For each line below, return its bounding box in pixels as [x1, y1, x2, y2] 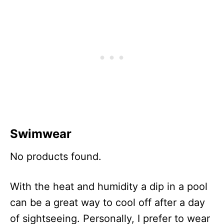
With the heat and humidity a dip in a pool [10, 180, 207, 192]
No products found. [10, 150, 101, 162]
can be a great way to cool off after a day [10, 196, 205, 208]
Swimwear [10, 126, 71, 141]
